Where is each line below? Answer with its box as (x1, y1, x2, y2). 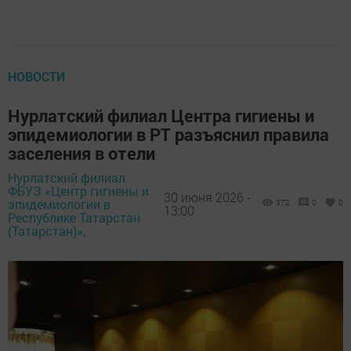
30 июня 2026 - (163, 189, 251, 206)
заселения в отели (8, 141, 155, 165)
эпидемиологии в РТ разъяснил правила (8, 122, 329, 146)
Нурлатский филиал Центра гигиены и (8, 103, 314, 127)
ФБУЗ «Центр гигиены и (8, 182, 149, 199)
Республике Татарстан (8, 208, 140, 226)
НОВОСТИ (8, 67, 65, 85)
